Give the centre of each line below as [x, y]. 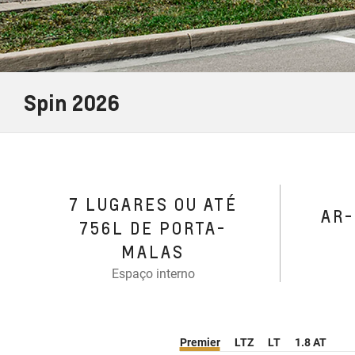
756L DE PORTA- [153, 229]
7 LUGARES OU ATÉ [153, 205]
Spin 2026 [72, 102]
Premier [200, 342]
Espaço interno [153, 274]
